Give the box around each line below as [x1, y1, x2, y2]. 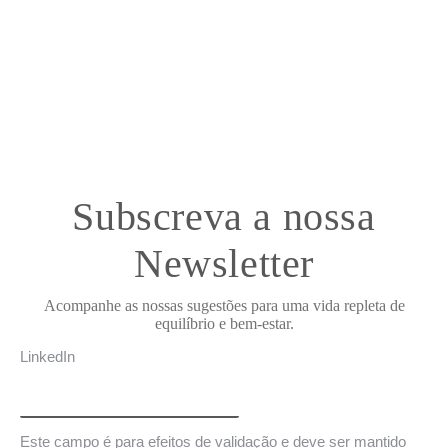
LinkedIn [20, 348, 75, 365]
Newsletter [133, 241, 314, 286]
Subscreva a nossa [72, 194, 376, 239]
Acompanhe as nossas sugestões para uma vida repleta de [43, 297, 405, 314]
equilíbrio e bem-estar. [154, 315, 294, 332]
